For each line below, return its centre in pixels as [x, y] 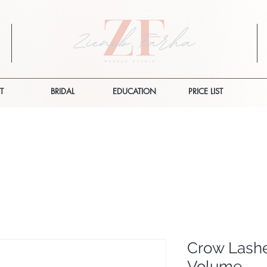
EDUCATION [134, 91]
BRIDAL [63, 91]
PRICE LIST [206, 91]
